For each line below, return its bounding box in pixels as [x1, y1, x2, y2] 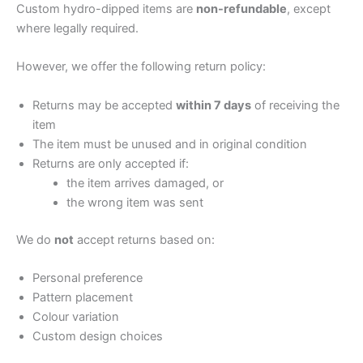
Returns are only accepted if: [32, 156, 189, 171]
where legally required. [16, 21, 139, 36]
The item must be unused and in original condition [32, 136, 307, 152]
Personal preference [32, 270, 143, 285]
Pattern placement [32, 289, 133, 305]
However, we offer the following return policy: [16, 59, 266, 75]
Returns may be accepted [32, 97, 176, 113]
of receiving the [251, 97, 340, 113]
